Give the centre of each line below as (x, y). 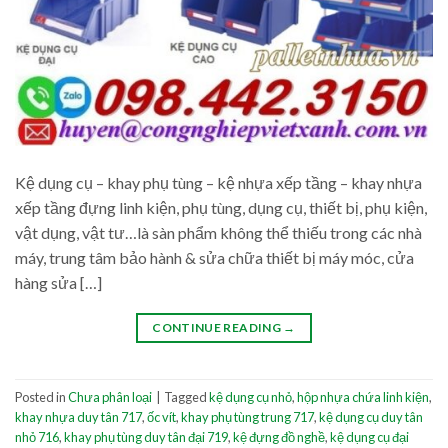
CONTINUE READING (218, 328)
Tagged (186, 396)
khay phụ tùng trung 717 (247, 416)
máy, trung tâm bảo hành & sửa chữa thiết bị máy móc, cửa (214, 258)
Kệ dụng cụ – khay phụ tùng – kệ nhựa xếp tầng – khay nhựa (218, 183)
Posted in (41, 396)
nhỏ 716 (37, 436)
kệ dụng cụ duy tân (371, 416)
